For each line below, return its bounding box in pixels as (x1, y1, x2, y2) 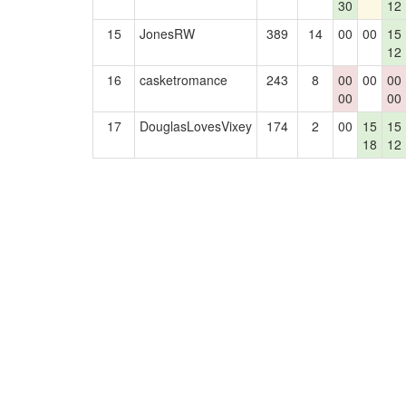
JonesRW (140, 24, 195, 43)
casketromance (140, 71, 227, 89)
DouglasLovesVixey (140, 117, 252, 135)
